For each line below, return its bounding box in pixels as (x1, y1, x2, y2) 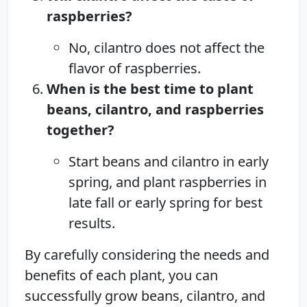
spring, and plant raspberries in (69, 172, 267, 191)
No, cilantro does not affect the (69, 38, 265, 57)
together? (47, 120, 114, 139)
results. (69, 213, 115, 232)
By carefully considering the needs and (25, 245, 269, 264)
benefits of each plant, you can (25, 265, 218, 284)
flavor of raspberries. (69, 58, 201, 77)
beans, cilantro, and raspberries (47, 99, 264, 119)
